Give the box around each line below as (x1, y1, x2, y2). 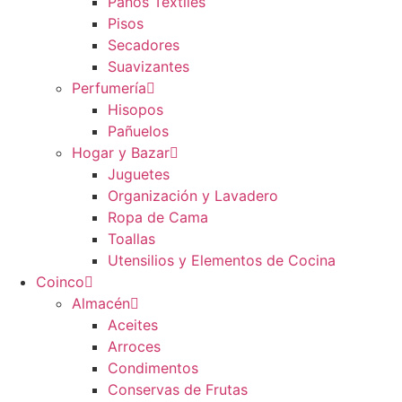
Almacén (72, 294, 130, 313)
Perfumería (72, 79, 146, 98)
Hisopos (108, 100, 163, 119)
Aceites (108, 316, 158, 335)
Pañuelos (108, 122, 169, 141)
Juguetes (108, 165, 170, 184)
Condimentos (108, 359, 198, 378)
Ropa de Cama (108, 208, 208, 227)
